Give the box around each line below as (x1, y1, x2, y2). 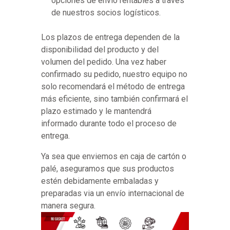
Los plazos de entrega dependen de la (41, 32, 180, 43)
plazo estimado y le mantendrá (41, 106, 151, 117)
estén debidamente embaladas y (41, 176, 159, 186)
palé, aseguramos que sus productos (41, 164, 174, 174)
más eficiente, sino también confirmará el (41, 94, 188, 104)
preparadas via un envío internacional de (41, 188, 184, 199)
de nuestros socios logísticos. (51, 8, 161, 18)
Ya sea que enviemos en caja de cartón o (41, 151, 186, 162)
